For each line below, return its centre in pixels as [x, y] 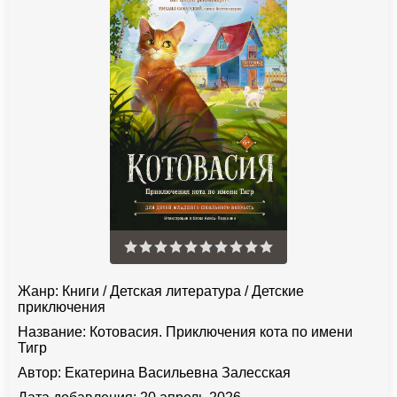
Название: [52, 332]
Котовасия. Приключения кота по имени [219, 332]
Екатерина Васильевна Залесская [178, 373]
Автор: [39, 373]
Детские [278, 292]
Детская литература [175, 292]
